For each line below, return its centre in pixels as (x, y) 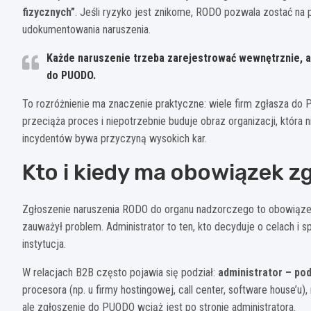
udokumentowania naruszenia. (86, 29)
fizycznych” (49, 12)
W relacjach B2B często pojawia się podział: (120, 272)
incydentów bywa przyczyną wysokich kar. (115, 138)
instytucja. (44, 244)
